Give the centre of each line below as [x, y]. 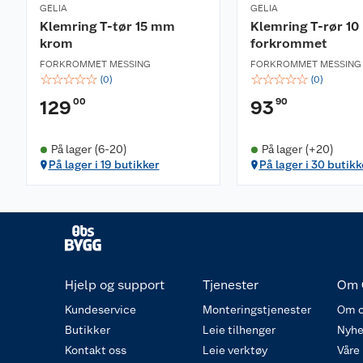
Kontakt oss [96, 350]
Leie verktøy [235, 350]
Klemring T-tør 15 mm [107, 26]
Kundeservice [100, 310]
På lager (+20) [297, 149]
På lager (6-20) [89, 149]
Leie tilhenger [239, 330]
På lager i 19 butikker [104, 164]
